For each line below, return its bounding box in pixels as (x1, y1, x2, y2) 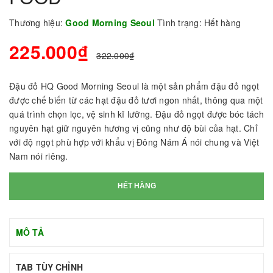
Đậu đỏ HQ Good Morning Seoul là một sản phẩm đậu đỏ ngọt (9, 79, 259, 92)
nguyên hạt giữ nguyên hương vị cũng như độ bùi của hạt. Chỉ (9, 121, 258, 134)
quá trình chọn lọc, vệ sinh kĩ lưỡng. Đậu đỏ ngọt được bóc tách (9, 107, 264, 120)
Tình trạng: (157, 16, 202, 29)
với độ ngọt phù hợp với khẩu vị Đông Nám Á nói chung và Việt (9, 135, 259, 148)
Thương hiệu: (9, 16, 63, 29)
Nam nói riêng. (9, 149, 68, 162)
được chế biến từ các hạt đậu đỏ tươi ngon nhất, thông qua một (9, 93, 263, 106)
